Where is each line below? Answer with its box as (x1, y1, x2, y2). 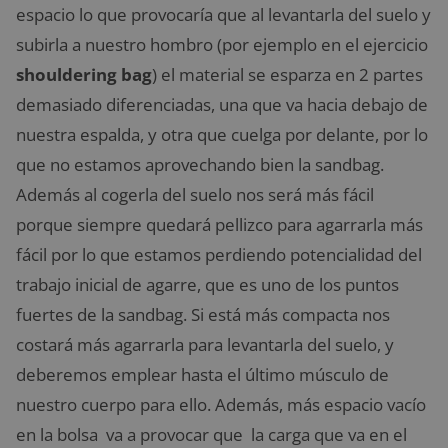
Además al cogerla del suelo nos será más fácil (16, 183, 374, 207)
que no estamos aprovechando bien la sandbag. (16, 153, 384, 177)
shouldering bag (16, 63, 152, 87)
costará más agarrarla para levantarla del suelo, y (16, 333, 394, 357)
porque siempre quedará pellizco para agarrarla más (16, 213, 423, 237)
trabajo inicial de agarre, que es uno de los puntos (16, 273, 399, 297)
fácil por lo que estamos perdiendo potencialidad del (16, 243, 422, 267)
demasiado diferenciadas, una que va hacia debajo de (16, 93, 428, 117)
